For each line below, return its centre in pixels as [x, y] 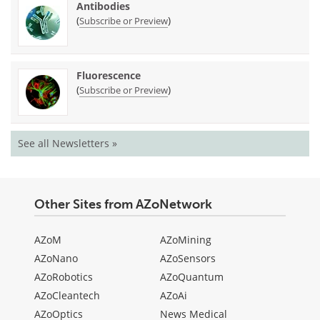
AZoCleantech [67, 295]
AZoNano [56, 258]
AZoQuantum [192, 277]
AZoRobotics [64, 277]
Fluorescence [109, 75]
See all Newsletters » [67, 143]
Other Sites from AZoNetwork [123, 204]
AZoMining [186, 240]
